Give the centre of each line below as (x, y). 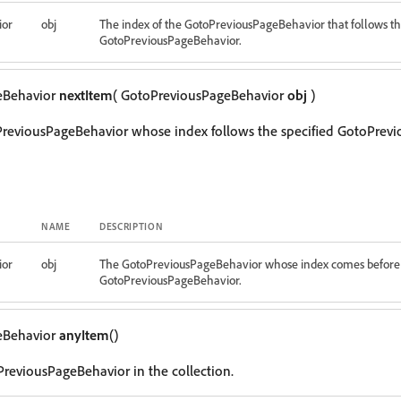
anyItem (84, 335)
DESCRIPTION (132, 226)
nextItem (86, 95)
